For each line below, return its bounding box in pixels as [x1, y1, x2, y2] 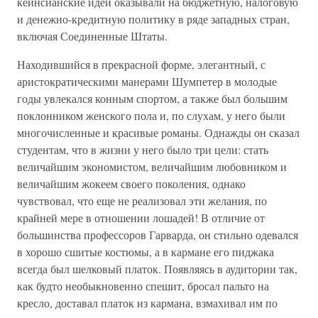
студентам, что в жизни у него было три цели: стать [17, 142, 268, 157]
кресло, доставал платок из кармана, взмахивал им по [17, 295, 278, 310]
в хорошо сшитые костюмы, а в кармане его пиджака [17, 244, 274, 259]
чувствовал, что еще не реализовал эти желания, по [17, 193, 267, 208]
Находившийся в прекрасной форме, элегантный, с [17, 57, 265, 72]
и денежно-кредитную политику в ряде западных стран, [17, 11, 290, 26]
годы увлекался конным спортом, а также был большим [17, 91, 287, 106]
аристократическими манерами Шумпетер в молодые [17, 74, 277, 89]
